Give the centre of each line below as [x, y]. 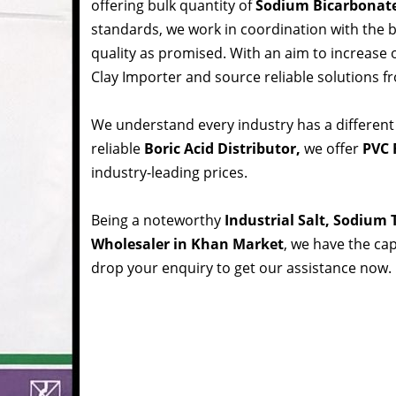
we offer [331, 149]
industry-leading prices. [169, 173]
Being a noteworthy [158, 221]
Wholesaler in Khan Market [187, 244]
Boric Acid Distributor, [224, 149]
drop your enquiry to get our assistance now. [241, 268]
